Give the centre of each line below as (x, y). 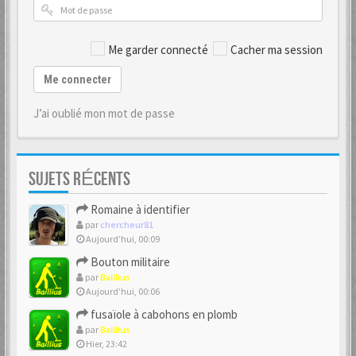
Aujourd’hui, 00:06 (122, 291)
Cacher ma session (277, 50)
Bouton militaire (129, 262)
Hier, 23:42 (106, 344)
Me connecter (77, 79)
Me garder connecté (158, 50)
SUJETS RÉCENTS (79, 179)
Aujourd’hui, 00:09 (122, 239)
